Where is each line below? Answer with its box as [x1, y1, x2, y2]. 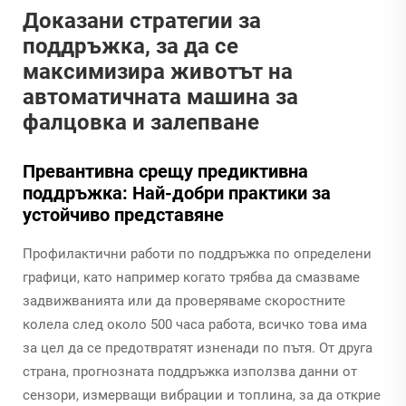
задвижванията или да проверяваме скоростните [23, 292, 345, 309]
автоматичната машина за [23, 83, 298, 110]
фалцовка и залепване [23, 109, 259, 135]
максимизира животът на [23, 58, 293, 84]
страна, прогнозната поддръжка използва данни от [23, 362, 357, 380]
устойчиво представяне [23, 203, 224, 226]
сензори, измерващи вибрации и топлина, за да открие [23, 386, 381, 403]
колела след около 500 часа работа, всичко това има [23, 315, 367, 333]
